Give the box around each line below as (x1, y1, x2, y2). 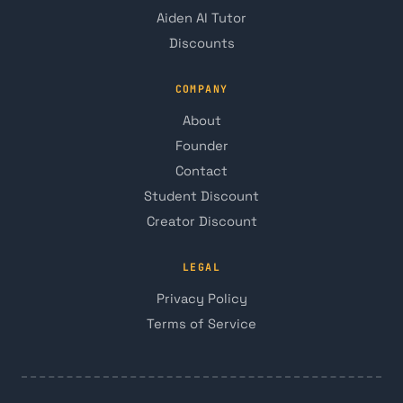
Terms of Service (147, 315, 256, 332)
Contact (175, 162, 228, 179)
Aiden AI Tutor (157, 9, 246, 26)
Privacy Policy (156, 290, 247, 307)
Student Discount (144, 187, 259, 204)
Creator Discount (146, 212, 257, 229)
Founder (175, 137, 228, 154)
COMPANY (175, 81, 228, 95)
